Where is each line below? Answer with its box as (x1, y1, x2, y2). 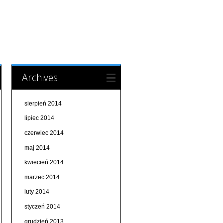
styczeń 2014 (24, 203, 60, 210)
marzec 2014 (24, 173, 60, 181)
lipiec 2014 (24, 114, 54, 122)
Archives (21, 70, 58, 84)
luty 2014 (24, 188, 49, 196)
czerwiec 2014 (24, 129, 64, 136)
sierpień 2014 (24, 100, 62, 107)
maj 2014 (24, 144, 50, 151)
